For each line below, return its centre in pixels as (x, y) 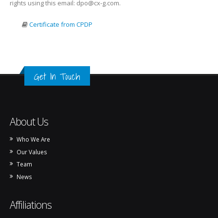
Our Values (32, 152)
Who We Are (34, 139)
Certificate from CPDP (61, 24)
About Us (29, 121)
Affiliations (31, 204)
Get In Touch (57, 76)
